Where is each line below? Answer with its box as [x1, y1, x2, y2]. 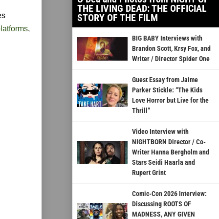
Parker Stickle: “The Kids [131, 86, 202, 94]
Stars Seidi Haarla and [131, 158, 195, 167]
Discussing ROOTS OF [131, 200, 191, 208]
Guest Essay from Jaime [131, 76, 198, 84]
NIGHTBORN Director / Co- [131, 138, 206, 146]
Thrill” [131, 107, 150, 115]
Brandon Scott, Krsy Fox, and [131, 44, 211, 53]
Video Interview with [131, 128, 189, 136]
